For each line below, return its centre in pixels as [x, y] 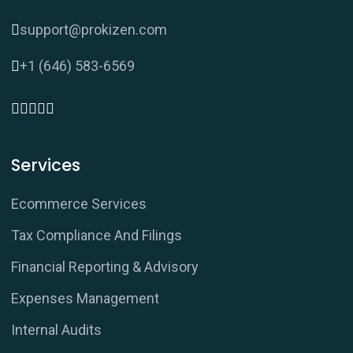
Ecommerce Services [78, 204]
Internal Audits [56, 330]
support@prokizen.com [93, 30]
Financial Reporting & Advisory [104, 267]
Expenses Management [85, 299]
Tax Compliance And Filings [96, 236]
